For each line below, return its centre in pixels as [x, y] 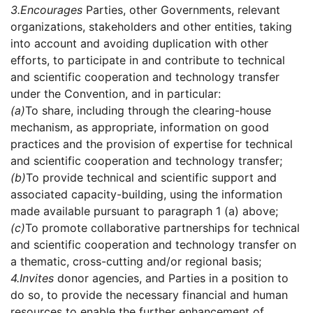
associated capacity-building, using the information [146, 195]
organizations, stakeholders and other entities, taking [151, 27]
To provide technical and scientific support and [151, 178]
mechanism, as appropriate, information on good [140, 128]
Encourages [51, 10]
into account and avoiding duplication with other [139, 44]
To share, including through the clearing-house [148, 111]
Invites [37, 278]
